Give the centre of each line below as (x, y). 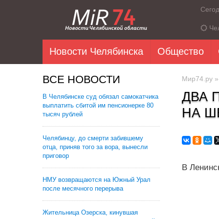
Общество (181, 51)
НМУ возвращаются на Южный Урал (97, 180)
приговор (56, 156)
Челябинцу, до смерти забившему (93, 138)
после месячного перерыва (83, 188)
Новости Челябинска (96, 51)
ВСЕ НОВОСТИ (81, 79)
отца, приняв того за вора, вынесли (95, 147)
